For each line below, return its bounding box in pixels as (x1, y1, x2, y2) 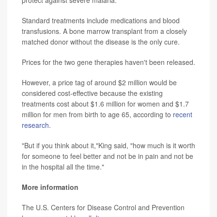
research (22, 120, 49, 130)
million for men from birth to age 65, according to (22, 109, 173, 120)
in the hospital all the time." (22, 162, 104, 172)
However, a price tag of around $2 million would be (22, 77, 177, 88)
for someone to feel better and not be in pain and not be (22, 151, 193, 161)
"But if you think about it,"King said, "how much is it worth (22, 140, 195, 151)
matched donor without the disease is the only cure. (22, 37, 180, 47)
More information (22, 182, 78, 192)
